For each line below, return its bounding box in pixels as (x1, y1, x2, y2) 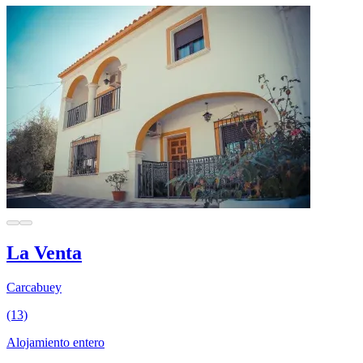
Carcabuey (6, 280, 62, 294)
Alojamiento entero (6, 335, 105, 349)
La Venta (6, 241, 82, 263)
